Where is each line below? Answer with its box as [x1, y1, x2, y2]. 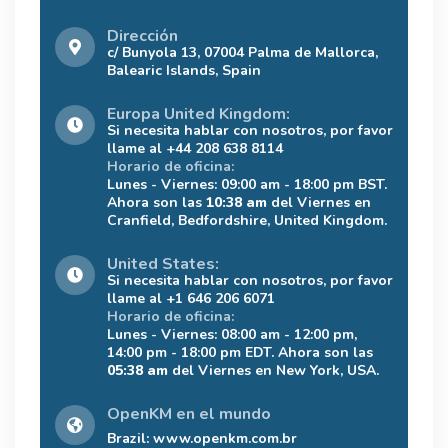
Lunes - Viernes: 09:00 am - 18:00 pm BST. [107, 174, 387, 194]
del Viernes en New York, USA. [168, 360, 379, 380]
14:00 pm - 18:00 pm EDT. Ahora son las [107, 342, 373, 362]
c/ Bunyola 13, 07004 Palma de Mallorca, [107, 42, 378, 62]
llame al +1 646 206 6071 [107, 288, 275, 308]
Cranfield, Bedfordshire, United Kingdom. [107, 210, 387, 230]
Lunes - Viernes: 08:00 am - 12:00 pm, [107, 324, 357, 344]
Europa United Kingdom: [107, 102, 290, 125]
